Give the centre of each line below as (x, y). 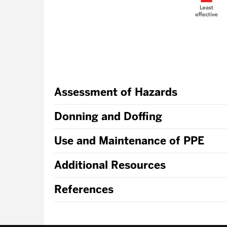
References (84, 189)
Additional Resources (110, 165)
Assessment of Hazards (116, 92)
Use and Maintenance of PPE (129, 141)
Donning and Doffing (108, 116)
